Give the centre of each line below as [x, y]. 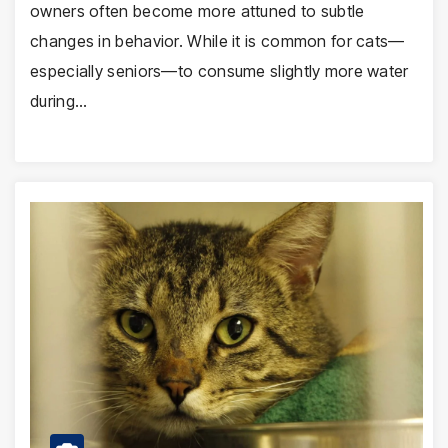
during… [59, 101]
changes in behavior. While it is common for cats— [217, 41]
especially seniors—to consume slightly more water [219, 71]
